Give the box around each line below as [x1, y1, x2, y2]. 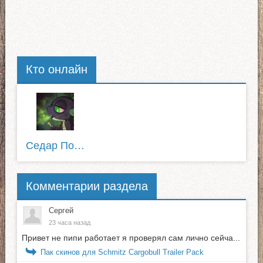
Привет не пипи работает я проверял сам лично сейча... [21, 232, 240, 242]
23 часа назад [48, 218, 90, 226]
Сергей [48, 205, 73, 215]
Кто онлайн [25, 63, 87, 76]
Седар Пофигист [73, 139, 85, 151]
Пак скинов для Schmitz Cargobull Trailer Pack [40, 247, 204, 257]
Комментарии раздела [25, 179, 148, 193]
